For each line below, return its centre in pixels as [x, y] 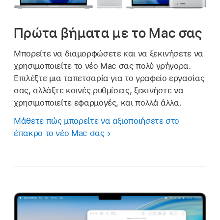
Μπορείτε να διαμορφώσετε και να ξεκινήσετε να [109, 54]
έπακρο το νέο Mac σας [59, 133]
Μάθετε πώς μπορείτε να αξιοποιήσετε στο [97, 121]
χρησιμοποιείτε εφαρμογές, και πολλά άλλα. [98, 103]
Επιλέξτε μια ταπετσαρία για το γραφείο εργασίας [109, 78]
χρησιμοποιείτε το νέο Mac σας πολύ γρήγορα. [102, 66]
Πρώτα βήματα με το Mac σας [108, 33]
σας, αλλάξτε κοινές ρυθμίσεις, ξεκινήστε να [99, 91]
